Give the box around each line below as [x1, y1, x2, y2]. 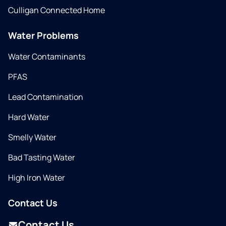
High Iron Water [8, 172, 65, 184]
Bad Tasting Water [8, 152, 75, 163]
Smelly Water [8, 132, 56, 143]
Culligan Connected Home [8, 5, 105, 16]
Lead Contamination [8, 91, 83, 103]
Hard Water [8, 111, 49, 123]
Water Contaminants [8, 51, 85, 63]
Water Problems [8, 29, 79, 42]
